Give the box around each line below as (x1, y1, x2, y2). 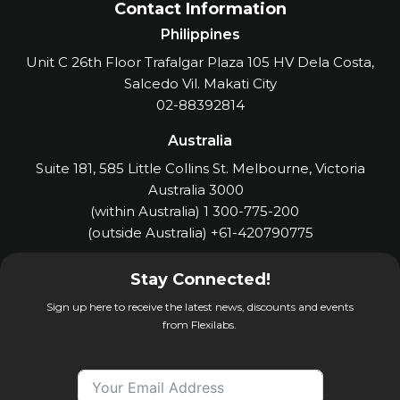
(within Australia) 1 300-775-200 (89, 203, 311, 221)
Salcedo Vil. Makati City (123, 75, 277, 93)
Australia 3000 (148, 181, 252, 199)
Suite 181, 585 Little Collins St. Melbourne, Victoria (35, 160, 365, 178)
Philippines (160, 26, 240, 44)
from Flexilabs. (162, 318, 237, 332)
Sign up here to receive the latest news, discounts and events (46, 300, 354, 314)
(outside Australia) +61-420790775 (87, 224, 313, 242)
